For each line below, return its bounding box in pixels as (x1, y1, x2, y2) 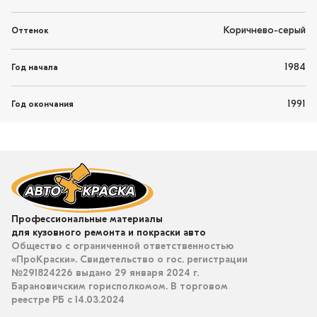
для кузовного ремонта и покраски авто (11, 228, 206, 239)
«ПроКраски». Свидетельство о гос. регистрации (11, 255, 248, 266)
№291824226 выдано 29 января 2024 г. (11, 268, 199, 279)
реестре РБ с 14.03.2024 (11, 295, 125, 306)
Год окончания (11, 100, 74, 109)
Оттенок (11, 26, 49, 35)
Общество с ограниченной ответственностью (11, 241, 234, 253)
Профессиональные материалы (11, 214, 163, 226)
